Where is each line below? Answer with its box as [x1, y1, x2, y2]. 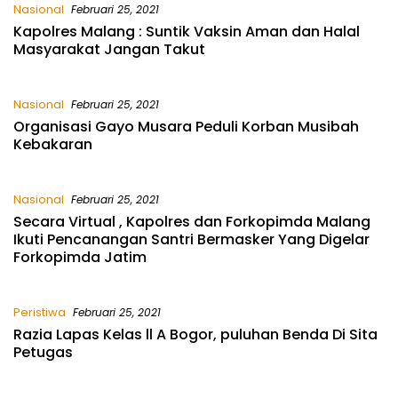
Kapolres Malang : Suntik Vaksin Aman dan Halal [13, 21, 360, 43]
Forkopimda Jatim [13, 247, 147, 268]
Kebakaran [13, 134, 92, 155]
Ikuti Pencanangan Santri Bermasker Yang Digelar [13, 229, 370, 251]
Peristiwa [13, 304, 66, 322]
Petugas [13, 342, 73, 363]
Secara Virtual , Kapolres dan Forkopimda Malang [13, 211, 370, 233]
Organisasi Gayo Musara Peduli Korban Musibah [13, 116, 359, 138]
